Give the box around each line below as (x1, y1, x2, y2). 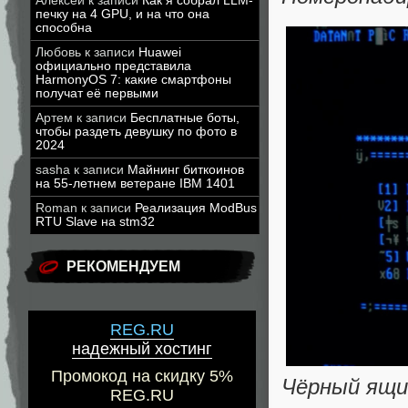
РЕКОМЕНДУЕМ (66, 259, 180, 274)
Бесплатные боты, (130, 111, 240, 125)
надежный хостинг (72, 340, 212, 359)
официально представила (36, 59, 191, 73)
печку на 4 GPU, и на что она (36, 7, 209, 21)
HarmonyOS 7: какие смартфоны (36, 73, 231, 87)
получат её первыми (36, 87, 158, 100)
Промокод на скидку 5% (51, 367, 233, 386)
